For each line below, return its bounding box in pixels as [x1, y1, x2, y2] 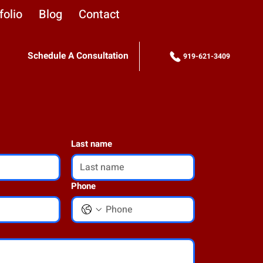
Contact [79, 6, 120, 23]
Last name [70, 137, 112, 150]
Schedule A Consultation [27, 49, 129, 63]
